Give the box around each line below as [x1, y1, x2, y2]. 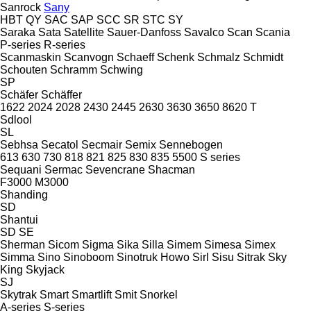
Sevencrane [85, 163, 145, 176]
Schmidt [243, 51, 283, 63]
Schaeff [117, 51, 154, 63]
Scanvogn [64, 51, 114, 63]
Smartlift [72, 288, 112, 301]
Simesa [204, 238, 242, 251]
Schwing [100, 63, 143, 76]
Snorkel [140, 288, 178, 301]
